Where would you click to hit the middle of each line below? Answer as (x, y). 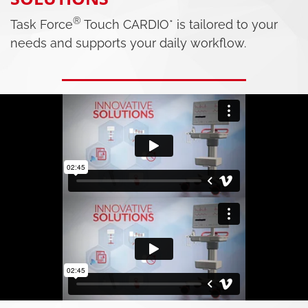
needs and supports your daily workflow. (128, 43)
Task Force (42, 24)
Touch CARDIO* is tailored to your (179, 24)
